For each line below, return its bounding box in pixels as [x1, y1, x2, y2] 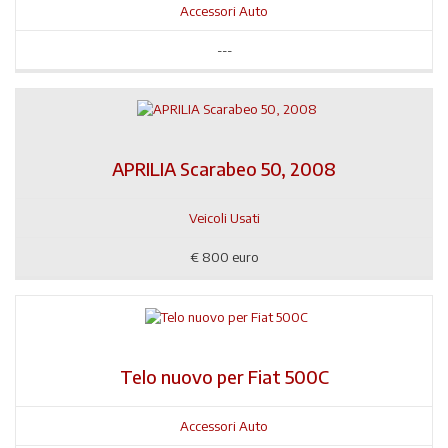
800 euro [201, 249, 259, 266]
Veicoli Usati [188, 210, 260, 227]
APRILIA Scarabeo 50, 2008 [112, 157, 336, 181]
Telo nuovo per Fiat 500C [119, 364, 329, 388]
